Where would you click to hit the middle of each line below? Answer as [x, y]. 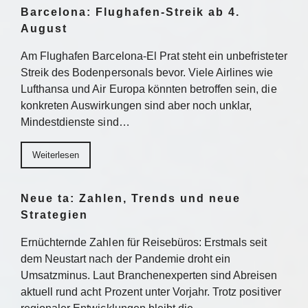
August [44, 29]
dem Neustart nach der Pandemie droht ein [126, 259]
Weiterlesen [56, 155]
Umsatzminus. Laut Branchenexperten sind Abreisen [149, 275]
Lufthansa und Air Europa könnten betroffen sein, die [149, 89]
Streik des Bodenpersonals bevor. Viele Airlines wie [147, 73]
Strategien [54, 215]
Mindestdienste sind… [75, 122]
